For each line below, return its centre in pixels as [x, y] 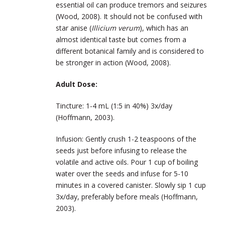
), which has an [164, 28]
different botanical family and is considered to [130, 51]
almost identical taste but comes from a [121, 39]
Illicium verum [116, 28]
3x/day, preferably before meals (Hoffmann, [127, 196]
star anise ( [74, 28]
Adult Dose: [78, 84]
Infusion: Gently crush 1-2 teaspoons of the [126, 139]
